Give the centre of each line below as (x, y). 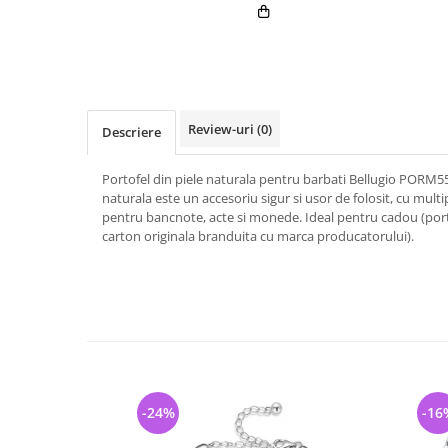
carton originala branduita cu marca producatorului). (258, 236)
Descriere (131, 132)
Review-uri (222, 129)
